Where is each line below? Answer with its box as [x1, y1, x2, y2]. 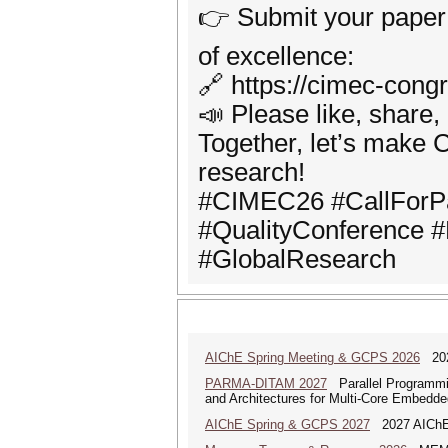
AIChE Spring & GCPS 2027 [205, 417, 370, 432]
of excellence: [198, 42, 354, 70]
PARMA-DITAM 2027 [205, 376, 327, 391]
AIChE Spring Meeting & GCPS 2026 [205, 350, 420, 365]
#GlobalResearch [198, 245, 396, 273]
